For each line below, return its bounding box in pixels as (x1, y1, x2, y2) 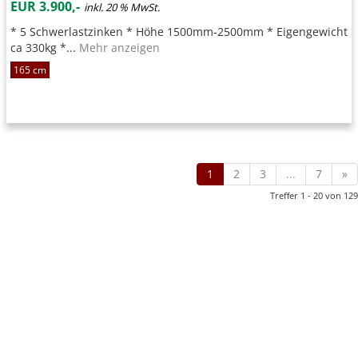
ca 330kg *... (10, 40, 79, 55)
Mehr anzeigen (79, 40, 160, 55)
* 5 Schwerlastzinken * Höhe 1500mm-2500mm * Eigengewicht (10, 24, 348, 39)
